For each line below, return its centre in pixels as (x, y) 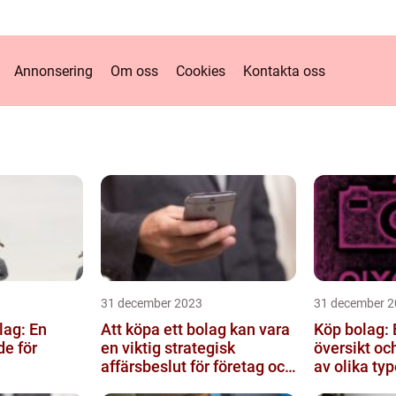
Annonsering (53, 71)
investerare (141, 385)
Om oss (134, 71)
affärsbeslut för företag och (197, 366)
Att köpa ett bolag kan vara (195, 329)
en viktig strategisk (168, 348)
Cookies (200, 71)
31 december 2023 (151, 303)
